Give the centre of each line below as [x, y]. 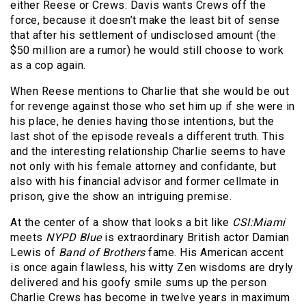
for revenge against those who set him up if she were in [153, 107]
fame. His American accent [214, 253]
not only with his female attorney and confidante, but [143, 167]
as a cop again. [48, 66]
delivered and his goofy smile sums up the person [138, 283]
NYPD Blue [74, 238]
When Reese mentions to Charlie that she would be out [150, 92]
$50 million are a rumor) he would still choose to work [147, 51]
